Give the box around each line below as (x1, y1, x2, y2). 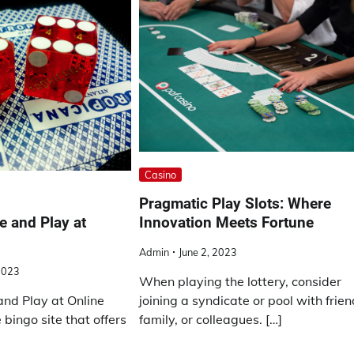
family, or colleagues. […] (139, 311, 283, 327)
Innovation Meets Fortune (139, 213, 314, 232)
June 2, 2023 (179, 245, 238, 258)
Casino (145, 168, 177, 181)
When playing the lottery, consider (139, 273, 342, 289)
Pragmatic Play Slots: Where (139, 194, 332, 213)
